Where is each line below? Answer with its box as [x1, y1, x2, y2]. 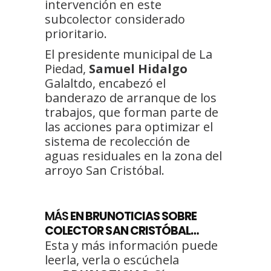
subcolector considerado [45, 10, 185, 27]
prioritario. [45, 25, 107, 42]
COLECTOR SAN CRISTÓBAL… [45, 222, 199, 239]
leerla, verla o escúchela [45, 251, 179, 268]
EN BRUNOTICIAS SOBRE [68, 207, 197, 224]
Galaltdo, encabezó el [45, 74, 166, 91]
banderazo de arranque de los [45, 89, 217, 106]
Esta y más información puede [45, 237, 218, 253]
